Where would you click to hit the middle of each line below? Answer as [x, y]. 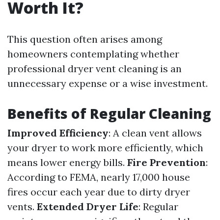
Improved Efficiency [58, 133]
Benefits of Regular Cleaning [109, 113]
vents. [22, 206]
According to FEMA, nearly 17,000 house [99, 177]
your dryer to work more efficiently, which [105, 148]
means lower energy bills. [67, 162]
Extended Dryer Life [88, 206]
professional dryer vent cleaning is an [95, 69]
